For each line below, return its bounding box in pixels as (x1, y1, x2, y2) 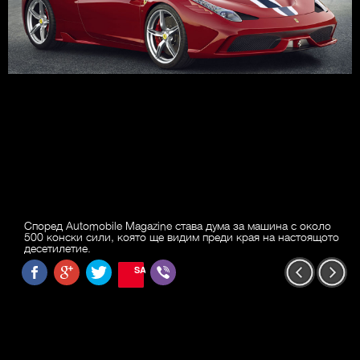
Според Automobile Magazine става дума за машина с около (24, 218, 331, 233)
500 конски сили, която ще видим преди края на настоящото (24, 229, 339, 244)
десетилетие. (24, 240, 91, 256)
